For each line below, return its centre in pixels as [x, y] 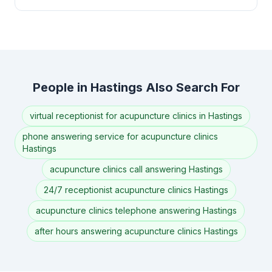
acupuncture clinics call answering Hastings [136, 169]
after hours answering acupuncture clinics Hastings [136, 231]
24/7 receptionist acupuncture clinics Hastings [136, 190]
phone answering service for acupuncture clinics [120, 136]
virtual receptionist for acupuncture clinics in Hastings [136, 116]
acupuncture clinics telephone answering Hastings [136, 210]
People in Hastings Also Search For [136, 87]
